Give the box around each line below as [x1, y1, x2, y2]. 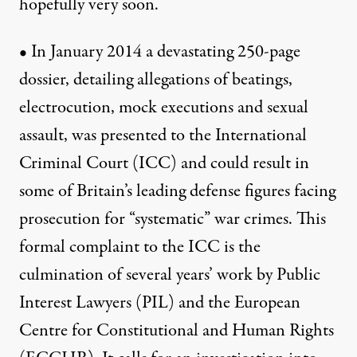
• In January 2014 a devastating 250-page [19, 39, 300, 65]
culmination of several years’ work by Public [19, 262, 320, 288]
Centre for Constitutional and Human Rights [19, 318, 334, 344]
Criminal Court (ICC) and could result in [19, 151, 309, 177]
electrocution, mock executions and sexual [19, 95, 308, 121]
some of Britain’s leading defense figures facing [19, 178, 335, 205]
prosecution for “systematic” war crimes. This [19, 206, 326, 233]
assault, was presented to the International [19, 123, 307, 149]
